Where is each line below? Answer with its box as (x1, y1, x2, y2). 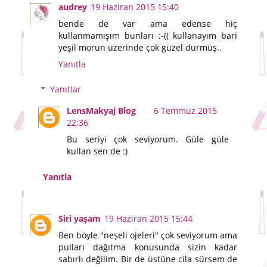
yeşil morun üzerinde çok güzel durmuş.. (58, 42, 222, 54)
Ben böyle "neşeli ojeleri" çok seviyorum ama (58, 229, 237, 241)
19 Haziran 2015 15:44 (104, 213, 193, 225)
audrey (58, 1, 87, 13)
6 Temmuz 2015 (154, 104, 218, 116)
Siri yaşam (58, 213, 101, 225)
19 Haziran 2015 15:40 (91, 1, 179, 13)
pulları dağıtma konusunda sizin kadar (58, 241, 237, 253)
